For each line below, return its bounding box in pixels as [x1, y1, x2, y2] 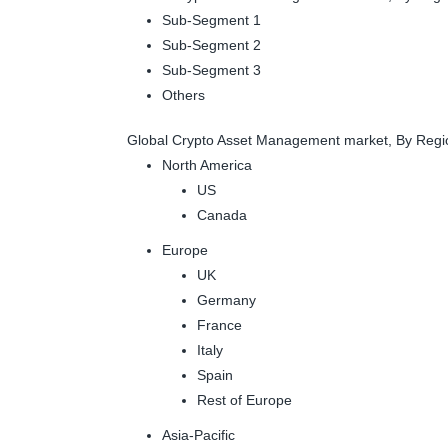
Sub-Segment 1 [162, 11, 261, 28]
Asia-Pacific [162, 426, 235, 443]
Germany [197, 291, 256, 308]
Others [162, 86, 205, 103]
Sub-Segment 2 [162, 36, 261, 53]
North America [162, 156, 252, 173]
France [197, 316, 242, 333]
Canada [197, 206, 247, 223]
